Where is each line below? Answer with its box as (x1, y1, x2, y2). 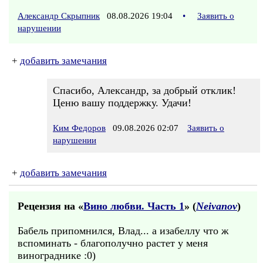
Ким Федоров (53, 123, 106, 133)
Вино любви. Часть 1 (83, 200, 184, 212)
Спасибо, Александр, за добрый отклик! (53, 85, 236, 96)
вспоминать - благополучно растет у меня (18, 237, 208, 249)
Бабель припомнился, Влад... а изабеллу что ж (18, 225, 228, 237)
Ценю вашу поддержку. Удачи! (53, 97, 191, 109)
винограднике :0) (18, 249, 96, 261)
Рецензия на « (18, 200, 83, 212)
